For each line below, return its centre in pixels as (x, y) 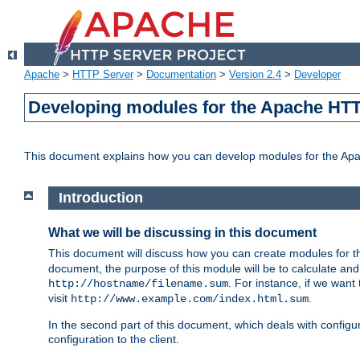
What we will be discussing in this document (182, 233)
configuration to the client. (114, 339)
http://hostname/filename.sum (138, 283)
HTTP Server (103, 75)
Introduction (100, 198)
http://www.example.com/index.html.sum (190, 299)
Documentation (181, 75)
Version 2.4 (255, 75)
